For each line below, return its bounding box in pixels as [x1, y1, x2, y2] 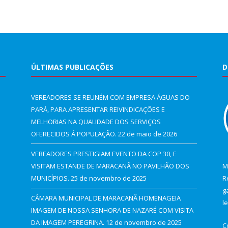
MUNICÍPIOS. [31, 173, 69, 183]
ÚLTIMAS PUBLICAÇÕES [31, 62, 113, 72]
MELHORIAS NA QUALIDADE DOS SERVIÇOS [31, 117, 161, 126]
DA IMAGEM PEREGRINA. [31, 217, 104, 227]
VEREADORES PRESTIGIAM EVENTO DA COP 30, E [31, 149, 177, 158]
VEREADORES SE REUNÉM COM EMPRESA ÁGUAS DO [31, 92, 190, 102]
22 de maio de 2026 [118, 129, 177, 138]
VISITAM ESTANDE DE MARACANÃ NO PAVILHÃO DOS [31, 161, 189, 170]
